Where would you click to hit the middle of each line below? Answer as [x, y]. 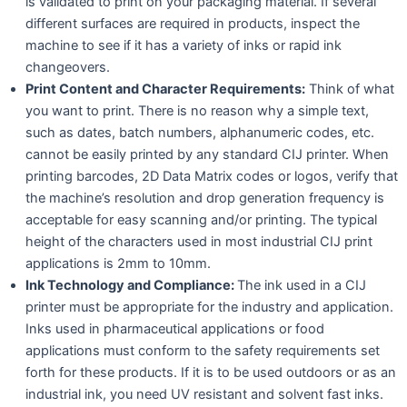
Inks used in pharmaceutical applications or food [175, 328]
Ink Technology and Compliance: [131, 285]
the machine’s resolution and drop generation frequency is [205, 198]
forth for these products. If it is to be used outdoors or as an [211, 372]
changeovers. [68, 67]
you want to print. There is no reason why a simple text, [197, 110]
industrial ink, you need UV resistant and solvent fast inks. [204, 394]
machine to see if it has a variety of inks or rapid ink [184, 45]
